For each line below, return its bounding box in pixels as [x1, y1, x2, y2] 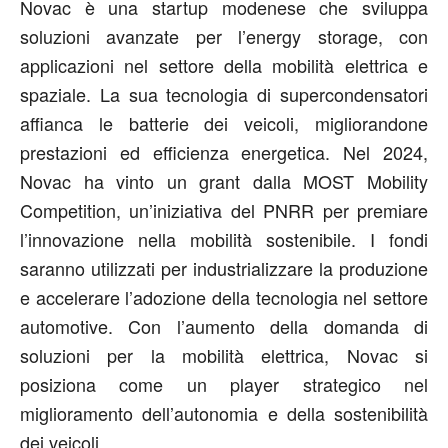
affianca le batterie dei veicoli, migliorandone [20, 110, 428, 136]
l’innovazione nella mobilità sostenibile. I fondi [20, 226, 428, 252]
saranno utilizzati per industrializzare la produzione [20, 255, 428, 281]
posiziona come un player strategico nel [20, 371, 428, 397]
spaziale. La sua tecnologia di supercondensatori [20, 81, 428, 107]
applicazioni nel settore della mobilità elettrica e [20, 52, 428, 78]
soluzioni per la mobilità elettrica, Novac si [20, 342, 428, 368]
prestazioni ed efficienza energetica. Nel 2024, [20, 139, 428, 165]
